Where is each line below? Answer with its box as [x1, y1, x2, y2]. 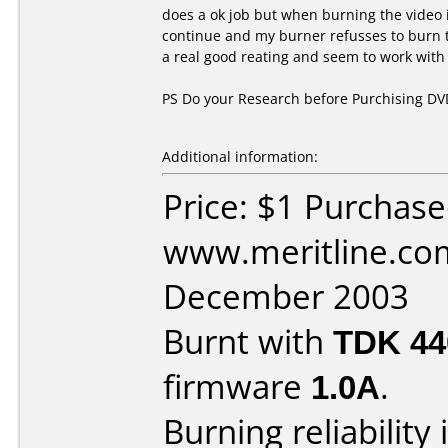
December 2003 [163, 274, 409, 319]
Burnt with [163, 319, 333, 364]
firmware [163, 364, 311, 409]
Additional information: [162, 147, 318, 166]
